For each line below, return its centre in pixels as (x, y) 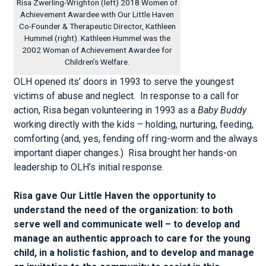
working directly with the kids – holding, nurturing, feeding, (134, 124)
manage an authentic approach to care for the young (132, 238)
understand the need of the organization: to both (123, 210)
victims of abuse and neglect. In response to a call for (126, 96)
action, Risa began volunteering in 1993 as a (106, 110)
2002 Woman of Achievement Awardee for (97, 50)
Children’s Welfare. (97, 62)
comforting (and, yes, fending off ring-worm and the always (136, 139)
